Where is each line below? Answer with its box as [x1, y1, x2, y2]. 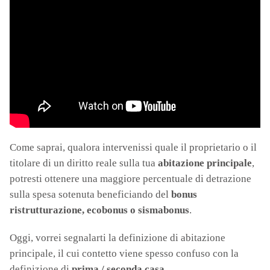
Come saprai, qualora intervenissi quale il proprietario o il [10, 142, 257, 153]
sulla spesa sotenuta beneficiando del [10, 189, 171, 200]
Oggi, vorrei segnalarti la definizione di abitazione [10, 232, 225, 243]
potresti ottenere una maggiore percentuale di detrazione [10, 173, 251, 184]
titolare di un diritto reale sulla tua [10, 157, 158, 169]
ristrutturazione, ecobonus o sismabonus [10, 204, 189, 216]
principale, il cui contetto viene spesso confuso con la [10, 248, 239, 259]
